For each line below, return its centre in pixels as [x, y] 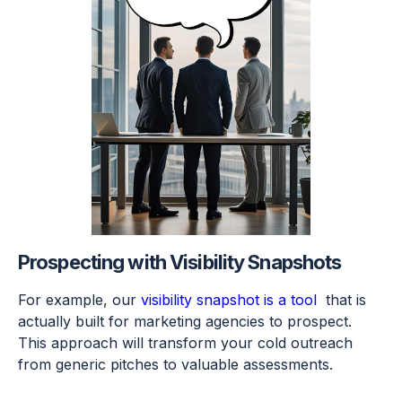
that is [344, 300]
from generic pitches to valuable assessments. [175, 365]
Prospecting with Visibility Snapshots [180, 262]
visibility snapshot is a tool [231, 300]
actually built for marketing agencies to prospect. [185, 322]
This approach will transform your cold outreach [185, 343]
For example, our [79, 300]
